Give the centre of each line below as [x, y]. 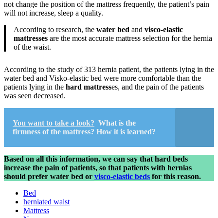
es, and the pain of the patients [158, 87]
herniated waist [46, 201]
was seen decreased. [35, 95]
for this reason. [175, 176]
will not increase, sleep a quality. [54, 13]
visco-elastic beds [122, 176]
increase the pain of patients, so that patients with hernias [98, 167]
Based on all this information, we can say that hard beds [96, 159]
